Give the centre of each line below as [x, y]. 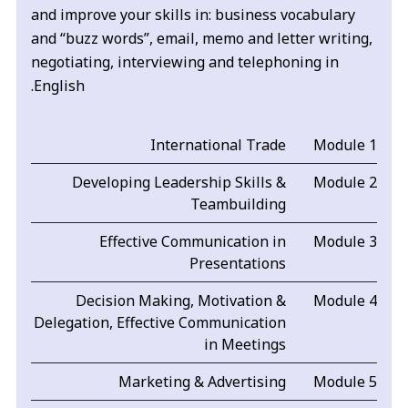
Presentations [237, 264]
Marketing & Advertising [202, 382]
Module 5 [345, 382]
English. [60, 86]
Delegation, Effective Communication [159, 323]
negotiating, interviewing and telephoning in [185, 62]
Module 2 [345, 183]
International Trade [218, 145]
